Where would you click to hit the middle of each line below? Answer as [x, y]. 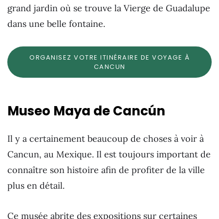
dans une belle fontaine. [56, 24]
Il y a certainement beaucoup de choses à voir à [106, 139]
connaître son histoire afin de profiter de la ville [106, 170]
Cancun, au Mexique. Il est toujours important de [109, 154]
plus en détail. [36, 186]
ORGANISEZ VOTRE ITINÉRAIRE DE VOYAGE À [109, 57]
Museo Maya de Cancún [86, 111]
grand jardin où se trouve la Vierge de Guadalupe [109, 8]
